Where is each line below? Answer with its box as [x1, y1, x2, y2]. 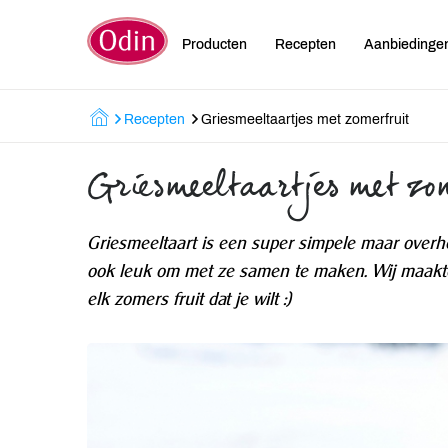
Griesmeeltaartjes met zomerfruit [201, 112, 409, 127]
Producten [182, 36, 248, 52]
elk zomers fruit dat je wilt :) [87, 287, 291, 310]
